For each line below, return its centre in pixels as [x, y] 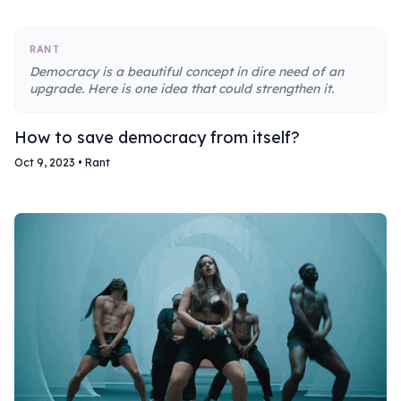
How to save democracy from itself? [157, 138]
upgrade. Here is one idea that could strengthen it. [182, 89]
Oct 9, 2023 [45, 163]
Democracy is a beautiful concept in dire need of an [187, 72]
